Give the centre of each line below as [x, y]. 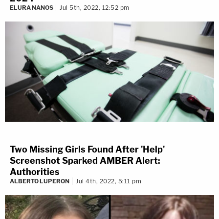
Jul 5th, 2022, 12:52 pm [95, 8]
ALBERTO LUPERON [40, 181]
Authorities [35, 172]
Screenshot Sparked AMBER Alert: [85, 161]
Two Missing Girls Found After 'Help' [87, 150]
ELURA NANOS [32, 8]
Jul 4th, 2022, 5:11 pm [109, 181]
